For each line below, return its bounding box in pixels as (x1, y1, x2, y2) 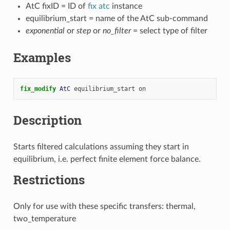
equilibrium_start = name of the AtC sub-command (25, 14, 208, 23)
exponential (25, 26, 65, 35)
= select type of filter (130, 26, 207, 35)
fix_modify (20, 85, 60, 92)
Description (13, 111, 82, 128)
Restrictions (13, 171, 85, 188)
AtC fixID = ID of (25, 2, 88, 10)
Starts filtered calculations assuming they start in (13, 142, 189, 151)
